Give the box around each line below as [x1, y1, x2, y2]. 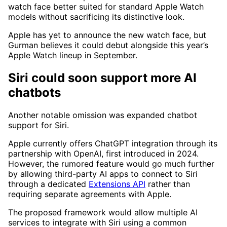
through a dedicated [8, 178, 89, 189]
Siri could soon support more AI [8, 70, 197, 85]
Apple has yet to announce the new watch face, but [8, 30, 206, 41]
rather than [145, 178, 190, 189]
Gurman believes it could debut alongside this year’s [8, 40, 208, 51]
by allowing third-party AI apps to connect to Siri [8, 168, 198, 179]
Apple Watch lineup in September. [8, 50, 137, 61]
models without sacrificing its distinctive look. [8, 12, 184, 22]
